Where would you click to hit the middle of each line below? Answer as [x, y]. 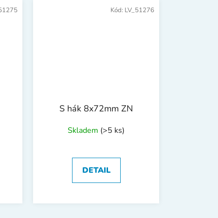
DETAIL [96, 170]
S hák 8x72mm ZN [96, 108]
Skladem [84, 130]
